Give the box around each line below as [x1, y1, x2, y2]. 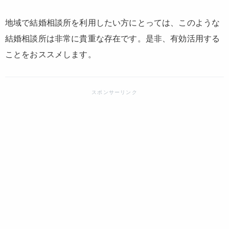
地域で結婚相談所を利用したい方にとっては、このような [5, 18, 220, 27]
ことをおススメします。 [5, 50, 96, 59]
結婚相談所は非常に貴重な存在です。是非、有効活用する [5, 34, 220, 43]
